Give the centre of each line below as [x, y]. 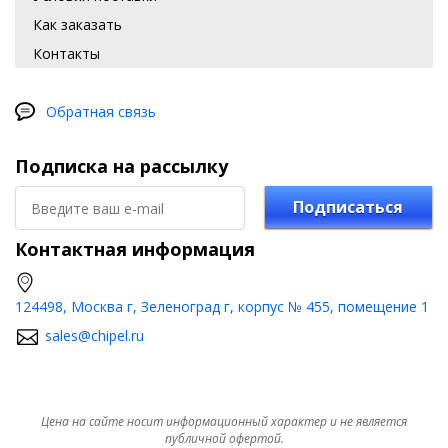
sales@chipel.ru [94, 335]
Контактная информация [135, 249]
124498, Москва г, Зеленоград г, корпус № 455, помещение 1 [222, 306]
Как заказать [77, 24]
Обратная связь [101, 111]
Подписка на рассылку [121, 166]
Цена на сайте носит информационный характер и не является [224, 421]
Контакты [66, 53]
